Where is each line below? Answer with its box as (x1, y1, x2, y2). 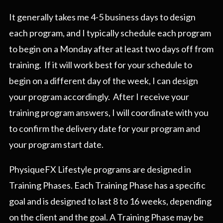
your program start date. (9, 139, 104, 150)
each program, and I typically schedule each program (9, 27, 211, 39)
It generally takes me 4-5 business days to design (9, 11, 196, 23)
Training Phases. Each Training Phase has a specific (9, 180, 206, 191)
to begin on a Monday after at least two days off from (9, 43, 214, 55)
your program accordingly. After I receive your (9, 91, 189, 103)
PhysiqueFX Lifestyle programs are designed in (9, 164, 191, 175)
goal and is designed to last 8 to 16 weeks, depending (9, 196, 212, 207)
